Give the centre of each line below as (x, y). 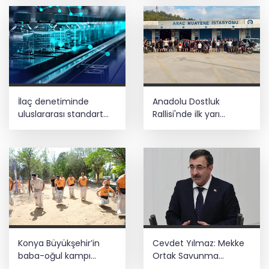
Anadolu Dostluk (186, 102)
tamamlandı (179, 127)
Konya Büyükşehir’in (59, 243)
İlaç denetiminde (53, 102)
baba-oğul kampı (54, 256)
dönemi (34, 127)
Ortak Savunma (186, 256)
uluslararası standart (61, 114)
